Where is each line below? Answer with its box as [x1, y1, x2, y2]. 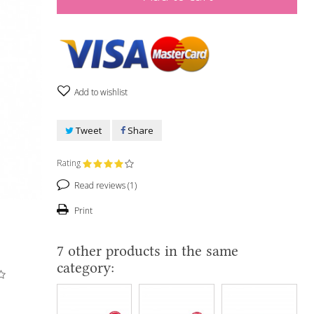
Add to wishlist [71, 86, 128, 98]
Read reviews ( [71, 179, 130, 191]
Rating [56, 157, 83, 169]
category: [56, 259, 114, 276]
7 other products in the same [56, 242, 238, 259]
